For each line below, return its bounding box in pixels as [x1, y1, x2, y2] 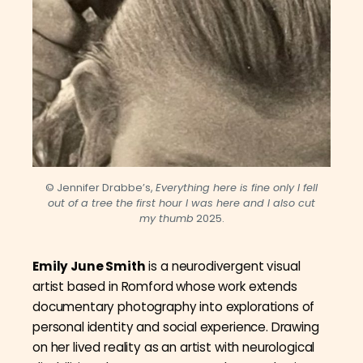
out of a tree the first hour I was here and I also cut [48, 196, 315, 211]
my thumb [139, 211, 194, 226]
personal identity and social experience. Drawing [32, 318, 319, 336]
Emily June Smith [32, 258, 146, 275]
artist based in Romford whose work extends [32, 278, 297, 296]
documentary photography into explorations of [32, 298, 315, 316]
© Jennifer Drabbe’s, [45, 181, 156, 195]
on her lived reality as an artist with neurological [32, 339, 315, 357]
